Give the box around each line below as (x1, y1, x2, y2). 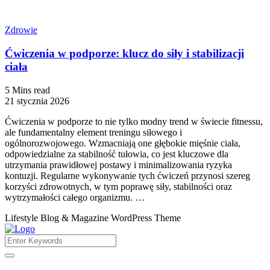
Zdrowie (5, 25, 37, 36)
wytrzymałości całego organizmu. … (5, 192, 145, 202)
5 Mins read (5, 84, 50, 95)
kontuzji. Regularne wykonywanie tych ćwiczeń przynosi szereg (5, 170, 250, 181)
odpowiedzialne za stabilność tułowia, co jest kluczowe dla (5, 148, 228, 159)
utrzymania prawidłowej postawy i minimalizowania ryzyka (5, 159, 232, 170)
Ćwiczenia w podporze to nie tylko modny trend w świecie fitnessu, (5, 116, 263, 127)
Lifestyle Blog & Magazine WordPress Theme (5, 212, 181, 223)
